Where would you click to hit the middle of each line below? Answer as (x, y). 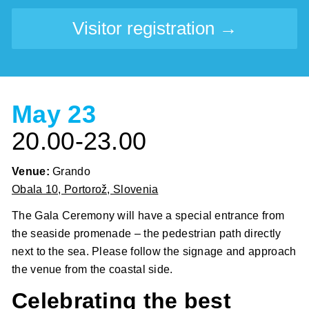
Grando (71, 172)
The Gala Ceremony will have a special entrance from (148, 216)
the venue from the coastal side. (92, 270)
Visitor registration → (154, 29)
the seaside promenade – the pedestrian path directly (147, 234)
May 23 (54, 114)
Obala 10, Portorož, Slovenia (85, 190)
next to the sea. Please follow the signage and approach (154, 252)
